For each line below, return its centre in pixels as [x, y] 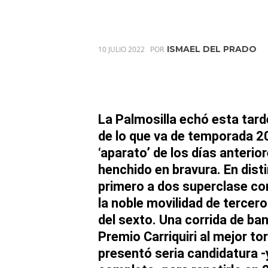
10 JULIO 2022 [121, 49]
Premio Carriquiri [147, 236]
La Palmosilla [137, 119]
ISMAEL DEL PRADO [212, 49]
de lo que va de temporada [177, 136]
